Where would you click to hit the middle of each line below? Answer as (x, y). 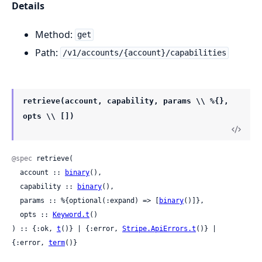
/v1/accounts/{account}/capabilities (144, 53)
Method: (55, 34)
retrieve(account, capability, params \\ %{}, (126, 101)
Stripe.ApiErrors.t (159, 228)
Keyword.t (71, 214)
